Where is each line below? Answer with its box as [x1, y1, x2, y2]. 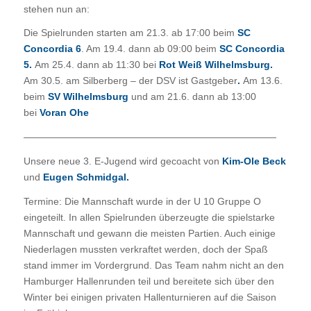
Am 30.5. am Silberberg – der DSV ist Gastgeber [23, 75, 237, 87]
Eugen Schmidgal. [42, 171, 129, 183]
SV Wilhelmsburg [47, 91, 131, 103]
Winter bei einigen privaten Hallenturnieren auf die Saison [23, 292, 276, 303]
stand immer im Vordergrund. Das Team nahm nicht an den [23, 260, 284, 271]
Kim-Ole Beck [221, 155, 286, 167]
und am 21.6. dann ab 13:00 [131, 91, 256, 103]
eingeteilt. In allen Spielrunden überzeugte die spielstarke [23, 212, 275, 224]
